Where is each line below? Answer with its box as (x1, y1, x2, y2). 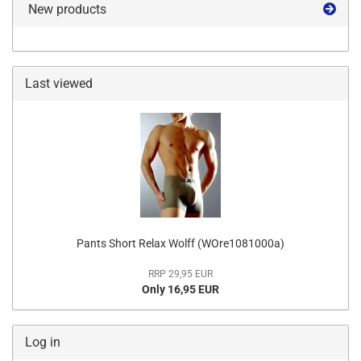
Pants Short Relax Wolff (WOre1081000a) (77, 237, 284, 250)
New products (25, 2, 106, 17)
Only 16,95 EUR (142, 283, 219, 296)
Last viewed (25, 76, 93, 91)
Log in (25, 334, 60, 350)
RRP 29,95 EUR (148, 268, 213, 280)
